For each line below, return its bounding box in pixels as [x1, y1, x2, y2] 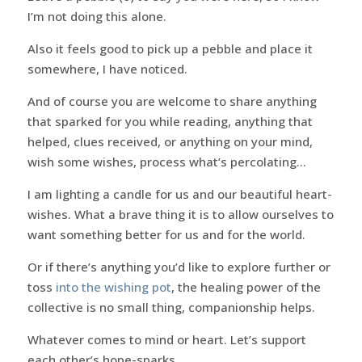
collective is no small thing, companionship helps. [27, 298, 315, 315]
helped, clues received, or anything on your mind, [27, 133, 313, 149]
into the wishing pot [55, 278, 171, 295]
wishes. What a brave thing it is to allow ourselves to [27, 205, 334, 222]
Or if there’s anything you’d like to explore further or [27, 258, 330, 275]
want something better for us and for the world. [27, 225, 305, 242]
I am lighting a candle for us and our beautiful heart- [27, 185, 332, 202]
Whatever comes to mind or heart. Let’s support [27, 330, 306, 347]
